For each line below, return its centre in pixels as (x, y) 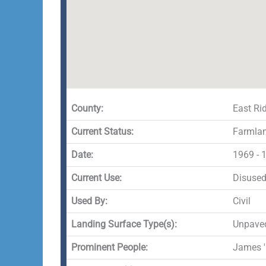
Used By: (89, 201)
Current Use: (96, 178)
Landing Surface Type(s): (124, 224)
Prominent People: (110, 247)
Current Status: (102, 132)
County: (87, 108)
